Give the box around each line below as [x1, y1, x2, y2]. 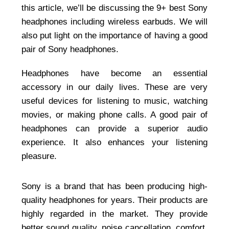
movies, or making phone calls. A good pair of [21, 110, 208, 120]
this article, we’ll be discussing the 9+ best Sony [21, 3, 208, 13]
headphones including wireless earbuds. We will [21, 17, 208, 27]
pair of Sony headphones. [21, 44, 119, 55]
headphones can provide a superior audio [21, 124, 208, 134]
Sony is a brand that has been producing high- [21, 181, 208, 192]
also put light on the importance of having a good [21, 31, 208, 41]
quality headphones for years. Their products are [21, 195, 208, 205]
